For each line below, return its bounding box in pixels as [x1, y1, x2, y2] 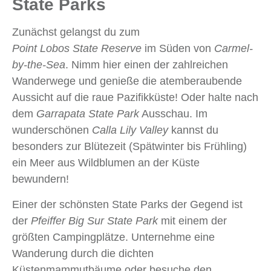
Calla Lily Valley [92, 124, 168, 137]
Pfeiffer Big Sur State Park [31, 215, 158, 227]
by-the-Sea [12, 59, 65, 71]
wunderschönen [12, 124, 92, 137]
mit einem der [158, 215, 227, 227]
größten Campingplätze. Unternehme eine [12, 231, 215, 244]
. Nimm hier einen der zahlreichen [65, 59, 228, 71]
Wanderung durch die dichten [12, 247, 154, 260]
